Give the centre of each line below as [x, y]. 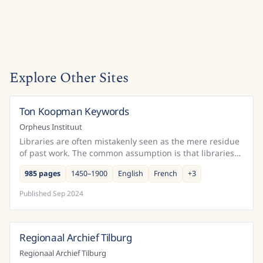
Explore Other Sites [69, 78]
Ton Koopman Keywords [74, 111]
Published [35, 193]
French [166, 173]
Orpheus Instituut [51, 127]
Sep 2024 [68, 193]
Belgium [228, 110]
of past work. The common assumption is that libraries [127, 153]
